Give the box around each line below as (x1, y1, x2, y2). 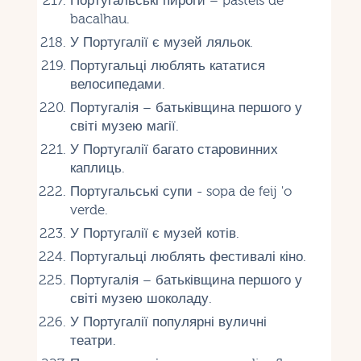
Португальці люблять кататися (69, 57, 265, 73)
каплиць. (69, 160, 125, 176)
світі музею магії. (69, 118, 179, 134)
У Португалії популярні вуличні (69, 313, 267, 330)
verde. (69, 201, 108, 218)
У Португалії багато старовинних (69, 141, 278, 157)
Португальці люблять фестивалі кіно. (69, 248, 306, 264)
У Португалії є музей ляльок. (69, 34, 253, 50)
